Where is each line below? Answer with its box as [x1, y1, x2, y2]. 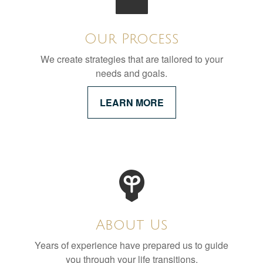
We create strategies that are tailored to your [40, 52, 223, 66]
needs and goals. [96, 66, 167, 80]
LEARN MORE [99, 96, 164, 109]
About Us [95, 217, 168, 232]
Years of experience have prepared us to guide [35, 238, 228, 252]
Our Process [84, 31, 179, 46]
